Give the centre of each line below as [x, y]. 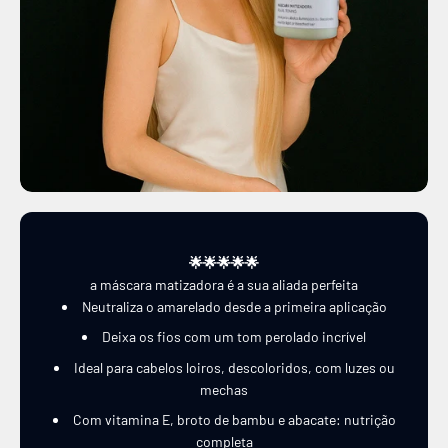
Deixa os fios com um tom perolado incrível [234, 337]
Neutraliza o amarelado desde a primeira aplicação [234, 306]
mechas [224, 389]
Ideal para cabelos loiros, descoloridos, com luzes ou [234, 367]
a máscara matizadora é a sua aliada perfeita [224, 284]
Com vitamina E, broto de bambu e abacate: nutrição [234, 419]
